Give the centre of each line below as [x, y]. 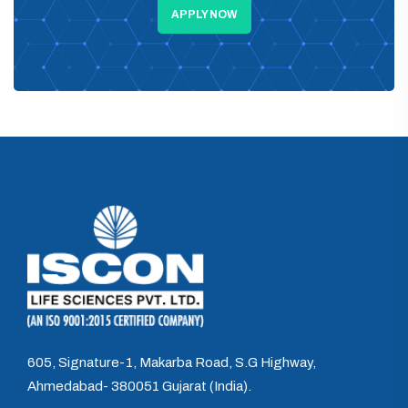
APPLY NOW [204, 14]
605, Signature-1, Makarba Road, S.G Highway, [172, 362]
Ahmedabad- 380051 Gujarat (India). [139, 386]
